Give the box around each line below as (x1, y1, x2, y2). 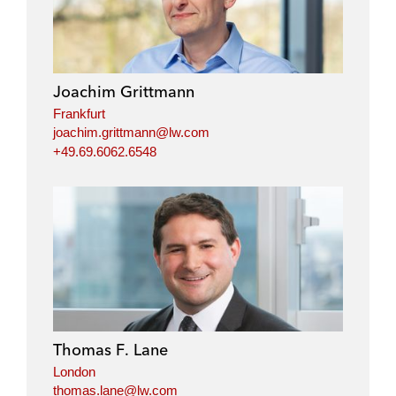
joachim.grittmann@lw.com (53, 125, 209, 141)
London (53, 363, 95, 379)
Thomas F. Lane (53, 339, 168, 360)
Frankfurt (53, 105, 105, 121)
